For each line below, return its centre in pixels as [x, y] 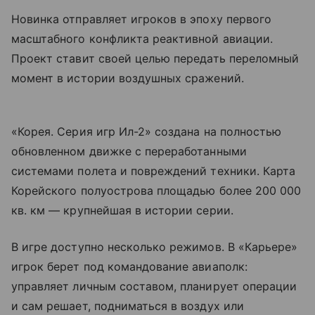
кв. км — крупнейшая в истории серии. [122, 211]
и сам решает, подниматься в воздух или [128, 306]
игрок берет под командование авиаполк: [129, 267]
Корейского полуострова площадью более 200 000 [156, 191]
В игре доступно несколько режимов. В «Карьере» [155, 247]
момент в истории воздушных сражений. [128, 78]
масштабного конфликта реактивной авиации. [142, 39]
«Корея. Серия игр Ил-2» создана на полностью [147, 132]
